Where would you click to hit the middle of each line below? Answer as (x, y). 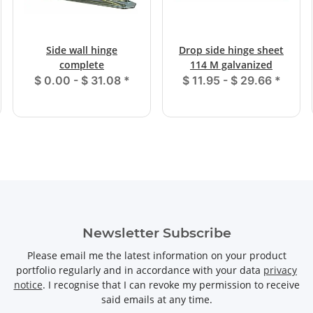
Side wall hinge (82, 50)
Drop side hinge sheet (231, 50)
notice (28, 285)
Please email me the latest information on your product (156, 256)
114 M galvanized (231, 65)
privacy (280, 270)
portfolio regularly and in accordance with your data (140, 270)
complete (82, 65)
